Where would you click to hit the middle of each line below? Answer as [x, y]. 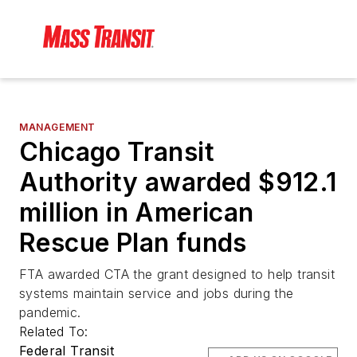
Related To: [56, 332]
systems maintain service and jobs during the [157, 294]
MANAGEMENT [57, 127]
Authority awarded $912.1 [178, 182]
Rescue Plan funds [133, 243]
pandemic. [50, 313]
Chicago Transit [117, 152]
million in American [137, 213]
